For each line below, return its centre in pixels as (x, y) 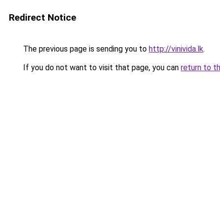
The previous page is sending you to (85, 49)
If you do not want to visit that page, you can (101, 68)
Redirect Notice (42, 17)
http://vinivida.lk (176, 49)
